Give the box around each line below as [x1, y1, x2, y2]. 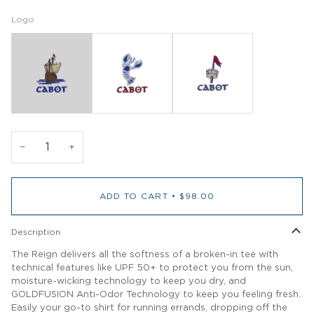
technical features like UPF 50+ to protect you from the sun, [11, 264, 293, 273]
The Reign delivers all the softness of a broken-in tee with [11, 250, 278, 260]
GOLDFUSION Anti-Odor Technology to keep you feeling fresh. [11, 290, 301, 300]
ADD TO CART [99, 192, 168, 201]
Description [11, 228, 60, 237]
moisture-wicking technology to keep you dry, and [11, 277, 246, 287]
